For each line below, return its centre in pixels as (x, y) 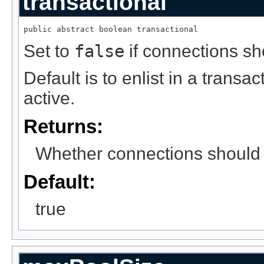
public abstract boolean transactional (111, 29)
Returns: (63, 127)
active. (49, 98)
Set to (49, 51)
